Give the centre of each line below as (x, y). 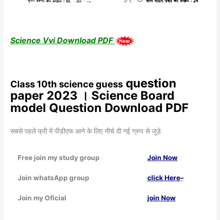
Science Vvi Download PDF (63, 40)
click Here (164, 178)
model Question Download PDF (100, 108)
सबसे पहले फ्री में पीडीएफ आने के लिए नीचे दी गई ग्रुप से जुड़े (86, 131)
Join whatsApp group (53, 178)
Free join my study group (58, 158)
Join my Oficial (42, 198)
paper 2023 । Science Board (93, 96)
